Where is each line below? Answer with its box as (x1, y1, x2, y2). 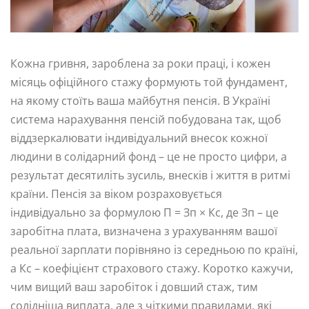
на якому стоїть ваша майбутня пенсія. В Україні (10, 93, 270, 109)
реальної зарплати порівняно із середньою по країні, (10, 242, 298, 258)
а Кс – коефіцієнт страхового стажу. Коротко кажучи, (10, 261, 293, 277)
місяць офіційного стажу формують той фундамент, (10, 74, 288, 90)
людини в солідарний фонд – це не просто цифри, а (10, 149, 287, 165)
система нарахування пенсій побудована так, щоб (10, 112, 281, 128)
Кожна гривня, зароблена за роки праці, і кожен (10, 56, 270, 72)
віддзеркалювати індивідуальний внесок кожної (10, 130, 268, 146)
